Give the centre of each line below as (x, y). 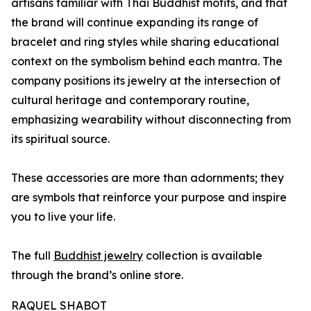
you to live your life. (63, 217)
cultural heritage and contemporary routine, (130, 100)
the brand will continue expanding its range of (135, 23)
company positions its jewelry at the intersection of (146, 81)
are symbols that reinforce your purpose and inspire (149, 197)
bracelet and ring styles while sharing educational (145, 42)
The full (32, 256)
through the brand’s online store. (97, 275)
